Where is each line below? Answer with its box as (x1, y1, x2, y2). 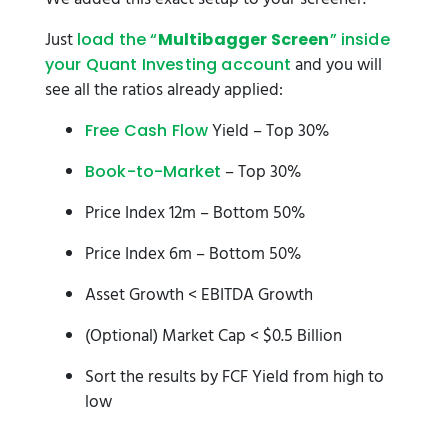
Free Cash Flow (85, 119, 209, 142)
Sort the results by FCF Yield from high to (85, 364, 384, 391)
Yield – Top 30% (208, 118, 330, 145)
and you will (291, 52, 383, 79)
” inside (329, 28, 390, 51)
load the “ (77, 28, 158, 51)
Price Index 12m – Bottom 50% (85, 200, 305, 227)
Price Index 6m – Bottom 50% (85, 241, 301, 268)
